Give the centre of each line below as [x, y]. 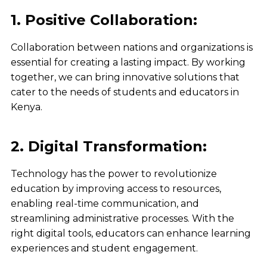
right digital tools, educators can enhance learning [131, 234]
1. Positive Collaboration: [104, 20]
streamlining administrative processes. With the [122, 219]
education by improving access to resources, [116, 189]
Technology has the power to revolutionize [114, 174]
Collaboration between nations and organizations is [131, 48]
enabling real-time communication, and [105, 204]
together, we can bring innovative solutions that [125, 77]
